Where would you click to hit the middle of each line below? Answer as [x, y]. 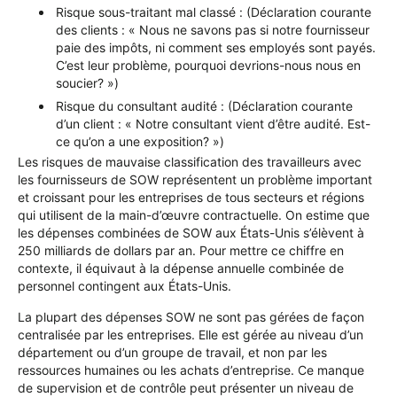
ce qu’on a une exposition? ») [140, 142]
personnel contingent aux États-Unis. [125, 286]
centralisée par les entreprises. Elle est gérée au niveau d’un [191, 334]
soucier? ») [87, 83]
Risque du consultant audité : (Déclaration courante [204, 106]
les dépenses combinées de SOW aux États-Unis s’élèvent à [191, 233]
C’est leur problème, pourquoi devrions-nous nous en [208, 66]
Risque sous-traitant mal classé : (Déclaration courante [214, 12]
